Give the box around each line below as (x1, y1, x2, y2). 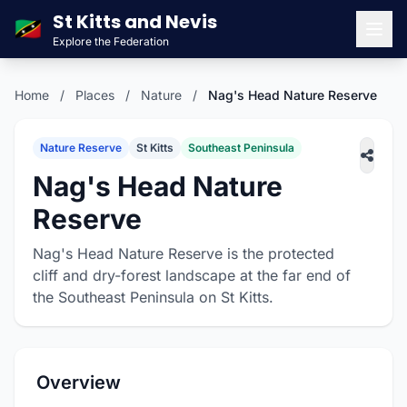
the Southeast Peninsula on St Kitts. (33, 288, 273, 306)
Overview (36, 372, 121, 393)
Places (75, 87, 114, 103)
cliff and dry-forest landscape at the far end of (33, 266, 351, 284)
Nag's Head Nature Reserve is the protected (33, 244, 334, 263)
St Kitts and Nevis (53, 9, 217, 35)
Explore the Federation (53, 35, 169, 48)
